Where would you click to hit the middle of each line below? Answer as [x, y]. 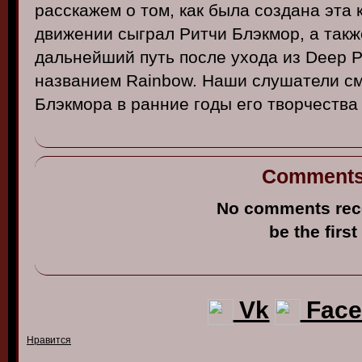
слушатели [296, 80]
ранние [160, 104]
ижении [83, 34]
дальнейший [85, 57]
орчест [312, 104]
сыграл [146, 34]
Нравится [49, 340]
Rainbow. [162, 80]
